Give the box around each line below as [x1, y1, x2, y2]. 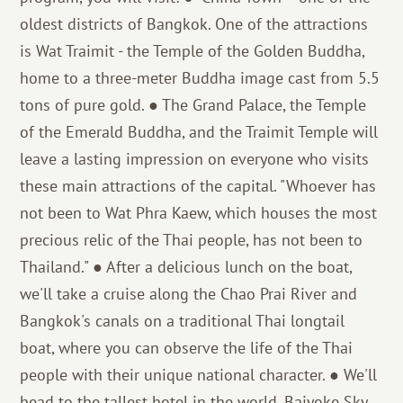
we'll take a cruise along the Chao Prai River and [20, 283, 358, 304]
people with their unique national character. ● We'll [20, 364, 378, 385]
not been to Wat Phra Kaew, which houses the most [20, 202, 378, 223]
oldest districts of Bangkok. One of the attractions [20, 13, 369, 34]
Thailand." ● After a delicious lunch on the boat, [20, 256, 353, 277]
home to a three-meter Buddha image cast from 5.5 [20, 67, 381, 88]
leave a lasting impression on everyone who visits [20, 148, 370, 169]
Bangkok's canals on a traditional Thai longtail [20, 310, 345, 331]
